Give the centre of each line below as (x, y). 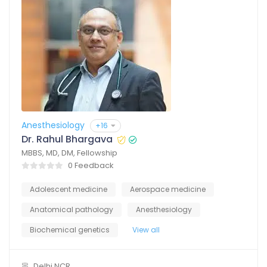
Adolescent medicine (69, 190)
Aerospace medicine (168, 190)
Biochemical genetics (70, 230)
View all (146, 230)
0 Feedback (91, 166)
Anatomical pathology (72, 210)
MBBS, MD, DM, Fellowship (69, 153)
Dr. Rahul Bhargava (67, 139)
